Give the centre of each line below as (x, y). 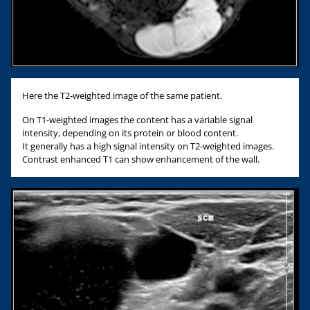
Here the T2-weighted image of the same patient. (122, 96)
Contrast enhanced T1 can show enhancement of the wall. (141, 159)
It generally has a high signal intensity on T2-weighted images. (148, 146)
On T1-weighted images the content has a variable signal (137, 120)
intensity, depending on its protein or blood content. (130, 133)
